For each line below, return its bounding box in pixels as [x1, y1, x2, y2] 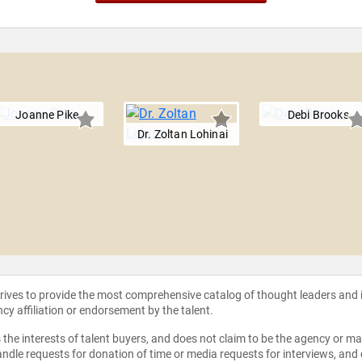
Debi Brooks [288, 108, 349, 122]
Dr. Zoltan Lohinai [137, 128, 228, 141]
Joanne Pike [15, 108, 79, 122]
